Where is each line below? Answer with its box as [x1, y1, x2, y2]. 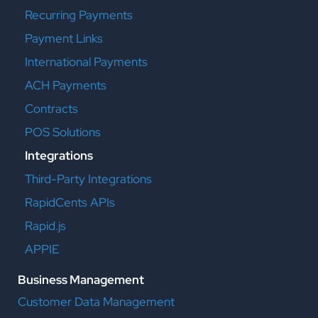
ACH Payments [25, 77, 106, 93]
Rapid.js [25, 218, 66, 234]
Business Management [18, 272, 144, 287]
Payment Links [25, 31, 103, 46]
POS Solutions [25, 124, 101, 140]
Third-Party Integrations [25, 171, 152, 187]
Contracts [25, 101, 78, 116]
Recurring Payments [25, 7, 133, 23]
